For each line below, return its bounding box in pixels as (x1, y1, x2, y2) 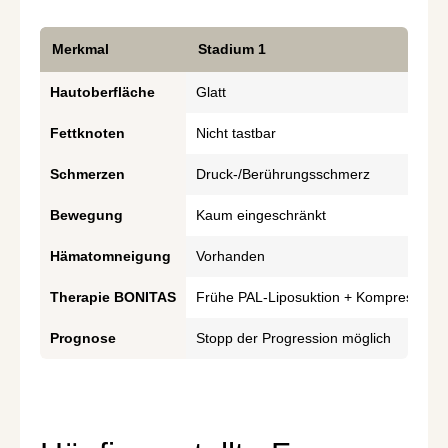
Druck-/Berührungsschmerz (196, 165, 370, 182)
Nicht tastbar (196, 124, 276, 141)
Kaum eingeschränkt (196, 206, 326, 223)
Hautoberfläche (50, 83, 155, 100)
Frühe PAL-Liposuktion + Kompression (196, 288, 439, 305)
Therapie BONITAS (50, 288, 176, 305)
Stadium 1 (198, 40, 266, 57)
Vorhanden (196, 247, 265, 264)
